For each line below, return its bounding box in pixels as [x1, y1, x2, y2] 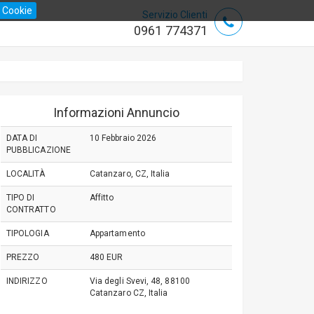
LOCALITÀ [6, 169, 46, 179]
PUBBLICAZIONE [6, 145, 71, 155]
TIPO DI [6, 193, 35, 203]
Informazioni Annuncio [53, 105, 179, 120]
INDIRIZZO [6, 276, 48, 286]
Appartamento [90, 228, 145, 238]
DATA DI [6, 133, 38, 143]
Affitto [90, 193, 114, 203]
